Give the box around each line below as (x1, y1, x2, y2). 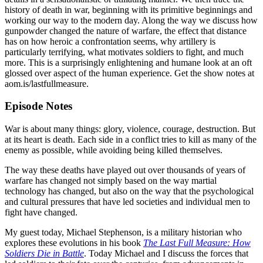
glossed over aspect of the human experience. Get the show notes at (5, 68, 254, 78)
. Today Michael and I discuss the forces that (84, 248, 248, 258)
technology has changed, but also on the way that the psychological (5, 186, 254, 196)
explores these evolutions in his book (5, 237, 143, 248)
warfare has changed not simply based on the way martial (5, 175, 217, 186)
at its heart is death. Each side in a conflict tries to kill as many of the (5, 134, 257, 144)
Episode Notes (5, 100, 72, 113)
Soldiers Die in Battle (5, 248, 84, 258)
